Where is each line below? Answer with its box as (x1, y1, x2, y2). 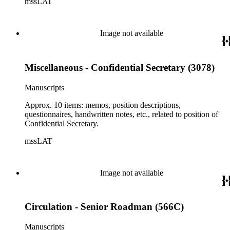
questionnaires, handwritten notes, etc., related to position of (25, 109, 218, 119)
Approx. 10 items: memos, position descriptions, (25, 100, 181, 109)
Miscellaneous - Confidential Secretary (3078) (25, 62, 215, 73)
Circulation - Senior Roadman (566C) (25, 201, 184, 213)
